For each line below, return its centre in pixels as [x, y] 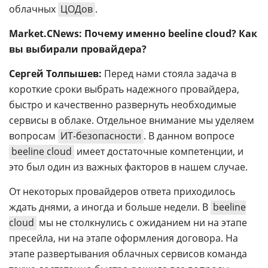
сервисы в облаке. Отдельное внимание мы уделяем [132, 120]
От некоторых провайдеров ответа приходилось [122, 191]
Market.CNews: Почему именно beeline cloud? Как [133, 33]
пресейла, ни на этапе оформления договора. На [124, 238]
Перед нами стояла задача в [169, 74]
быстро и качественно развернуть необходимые [123, 105]
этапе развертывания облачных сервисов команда [128, 254]
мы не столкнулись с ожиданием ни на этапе [142, 223]
